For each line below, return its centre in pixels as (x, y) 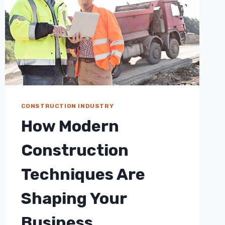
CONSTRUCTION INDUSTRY (67, 106)
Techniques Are (83, 175)
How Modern (70, 126)
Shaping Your (74, 199)
